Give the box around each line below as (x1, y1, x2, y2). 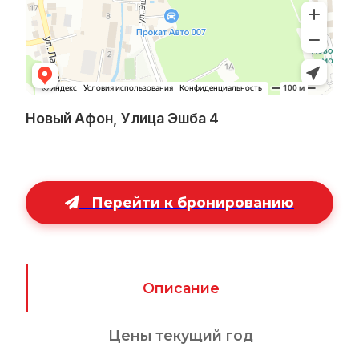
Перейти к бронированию (91, 194, 294, 212)
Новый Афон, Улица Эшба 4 (26, 109, 219, 127)
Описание (142, 279, 220, 296)
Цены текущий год (108, 327, 253, 345)
